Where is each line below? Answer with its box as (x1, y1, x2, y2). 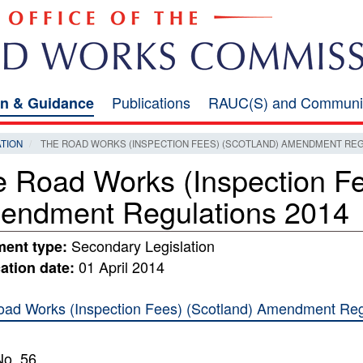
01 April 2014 (78, 255, 164, 277)
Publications (112, 91, 190, 113)
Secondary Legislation (66, 234, 215, 256)
